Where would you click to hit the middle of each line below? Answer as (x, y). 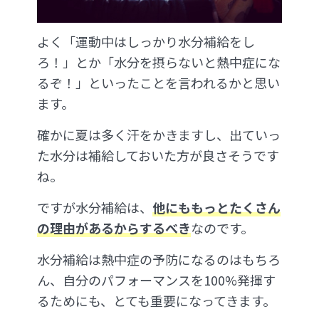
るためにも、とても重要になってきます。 (156, 301)
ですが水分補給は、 (95, 208)
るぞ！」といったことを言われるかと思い (158, 83)
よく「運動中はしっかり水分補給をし (146, 42)
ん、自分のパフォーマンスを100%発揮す (156, 280)
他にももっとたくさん (216, 208)
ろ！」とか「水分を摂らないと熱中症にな (159, 62)
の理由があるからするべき (114, 228)
